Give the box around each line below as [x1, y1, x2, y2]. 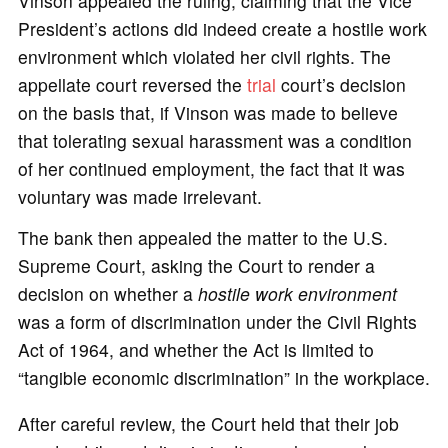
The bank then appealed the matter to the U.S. [17, 224, 388, 250]
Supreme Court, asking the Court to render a [17, 252, 375, 278]
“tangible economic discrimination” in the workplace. [17, 364, 430, 390]
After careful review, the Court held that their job [17, 411, 399, 437]
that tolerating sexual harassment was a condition [17, 127, 412, 153]
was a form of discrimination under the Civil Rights [17, 308, 417, 334]
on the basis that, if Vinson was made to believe [17, 99, 398, 125]
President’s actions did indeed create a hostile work [17, 15, 427, 41]
